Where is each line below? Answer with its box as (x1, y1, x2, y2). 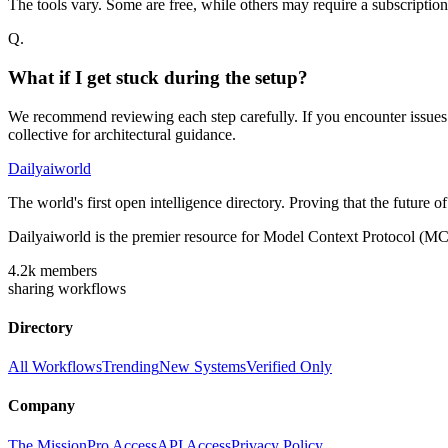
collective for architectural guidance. (8, 125, 236, 143)
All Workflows (8, 358, 102, 376)
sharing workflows (8, 279, 126, 297)
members (36, 261, 97, 279)
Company (8, 397, 75, 415)
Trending (102, 358, 159, 376)
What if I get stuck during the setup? (8, 66, 308, 88)
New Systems (159, 358, 246, 376)
